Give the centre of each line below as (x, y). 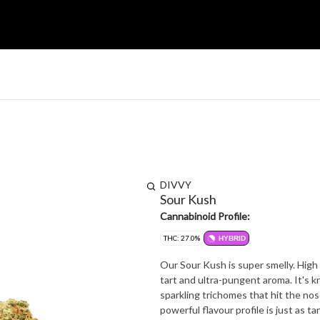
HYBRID (232, 238)
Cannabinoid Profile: (205, 216)
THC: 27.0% (182, 238)
